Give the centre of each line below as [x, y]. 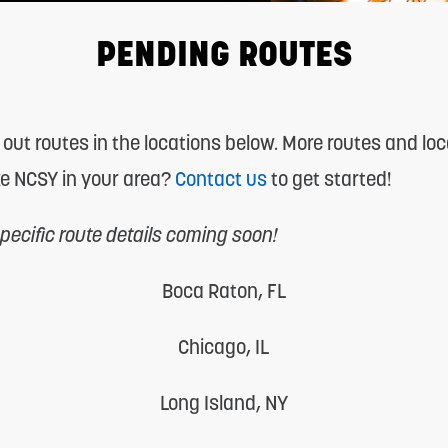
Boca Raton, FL [223, 291]
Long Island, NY [223, 403]
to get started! [328, 179]
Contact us [220, 179]
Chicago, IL [224, 347]
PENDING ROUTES [224, 53]
